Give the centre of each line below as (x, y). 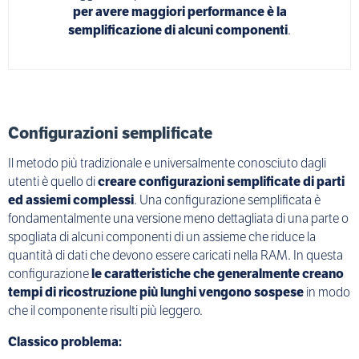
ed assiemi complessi (71, 200)
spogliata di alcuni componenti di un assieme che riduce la (162, 236)
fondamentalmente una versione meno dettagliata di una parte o (178, 218)
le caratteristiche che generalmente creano (218, 273)
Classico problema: (65, 341)
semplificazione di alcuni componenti (178, 30)
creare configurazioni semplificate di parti (221, 181)
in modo (327, 292)
